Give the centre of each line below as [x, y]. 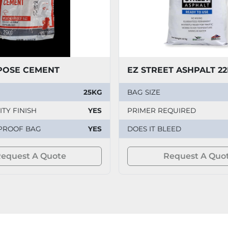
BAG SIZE [144, 92]
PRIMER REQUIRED [162, 110]
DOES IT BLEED [154, 129]
